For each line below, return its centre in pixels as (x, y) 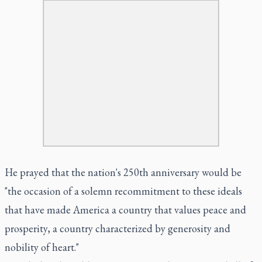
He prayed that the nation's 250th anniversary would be (123, 172)
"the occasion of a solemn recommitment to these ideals (123, 191)
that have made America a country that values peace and (125, 209)
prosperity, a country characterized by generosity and (118, 228)
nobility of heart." (42, 247)
